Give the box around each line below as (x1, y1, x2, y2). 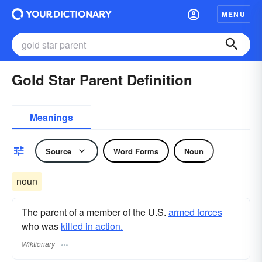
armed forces (168, 205, 222, 219)
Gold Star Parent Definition (12, 70, 192, 89)
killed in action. (61, 219, 123, 233)
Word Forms (113, 145, 158, 157)
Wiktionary (22, 239, 55, 249)
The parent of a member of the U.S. (22, 205, 168, 219)
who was (22, 219, 61, 233)
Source (46, 145, 71, 157)
